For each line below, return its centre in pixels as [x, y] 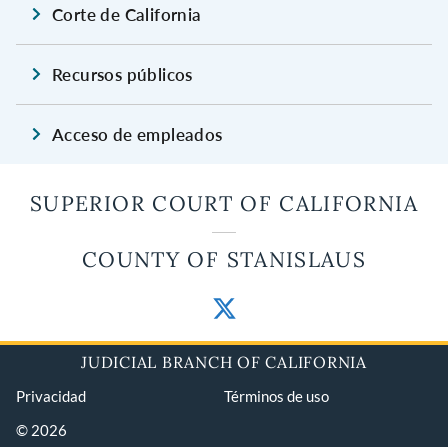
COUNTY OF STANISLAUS [224, 259]
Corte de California [127, 14]
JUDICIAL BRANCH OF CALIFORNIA [224, 361]
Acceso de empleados [137, 134]
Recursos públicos [122, 74]
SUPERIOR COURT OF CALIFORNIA [224, 203]
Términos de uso [276, 395]
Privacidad [51, 395]
